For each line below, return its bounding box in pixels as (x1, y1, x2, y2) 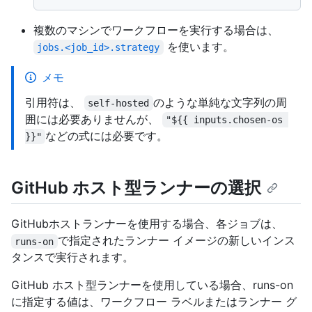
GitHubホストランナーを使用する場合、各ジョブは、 (11, 217, 283, 231)
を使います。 (163, 40, 234, 54)
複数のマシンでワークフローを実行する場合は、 (33, 23, 279, 38)
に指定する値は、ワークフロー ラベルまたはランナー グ (11, 295, 297, 309)
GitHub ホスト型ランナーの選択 (11, 178, 261, 198)
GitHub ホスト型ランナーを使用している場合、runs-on (11, 278, 293, 292)
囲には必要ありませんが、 (25, 112, 162, 127)
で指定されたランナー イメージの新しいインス (57, 233, 295, 248)
